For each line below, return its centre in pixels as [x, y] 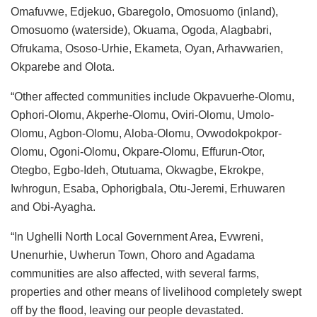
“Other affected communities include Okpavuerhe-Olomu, [152, 96]
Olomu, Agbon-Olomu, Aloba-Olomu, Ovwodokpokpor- [146, 133]
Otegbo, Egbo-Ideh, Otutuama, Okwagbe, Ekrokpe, [137, 170]
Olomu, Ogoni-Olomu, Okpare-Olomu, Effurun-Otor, [138, 151]
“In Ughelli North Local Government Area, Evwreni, [137, 236]
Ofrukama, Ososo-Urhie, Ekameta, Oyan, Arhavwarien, [147, 48]
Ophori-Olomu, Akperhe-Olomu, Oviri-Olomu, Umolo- [142, 115]
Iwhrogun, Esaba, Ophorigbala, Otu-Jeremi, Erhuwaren [148, 188]
